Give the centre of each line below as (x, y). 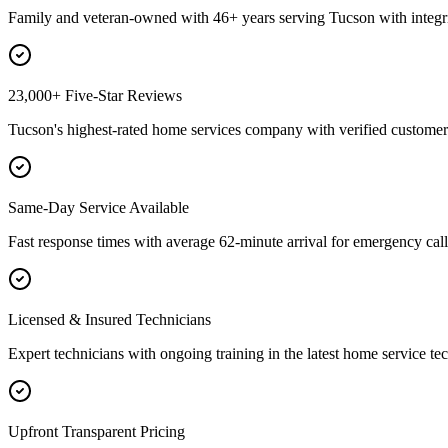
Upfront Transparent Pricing (96, 432)
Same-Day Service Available (98, 208)
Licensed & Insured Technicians (109, 320)
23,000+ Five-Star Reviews (95, 96)
